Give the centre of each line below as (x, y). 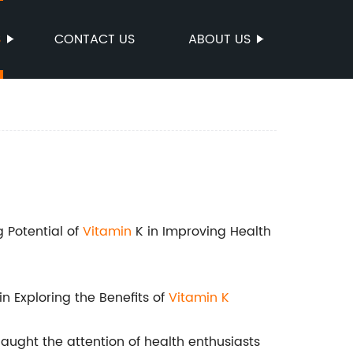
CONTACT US (95, 39)
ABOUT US (219, 39)
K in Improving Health (201, 232)
